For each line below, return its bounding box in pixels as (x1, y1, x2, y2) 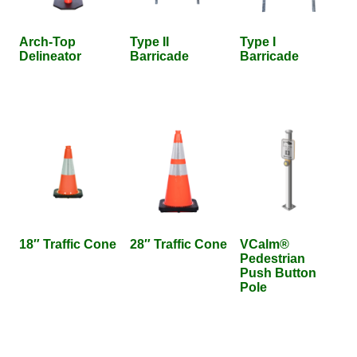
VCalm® (240, 237, 290, 252)
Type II (129, 34, 169, 49)
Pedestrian (240, 252, 306, 266)
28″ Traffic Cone (129, 237, 227, 252)
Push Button (240, 266, 317, 280)
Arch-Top (19, 34, 76, 49)
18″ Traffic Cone (19, 237, 116, 252)
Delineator (19, 49, 81, 63)
